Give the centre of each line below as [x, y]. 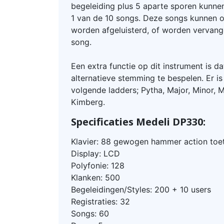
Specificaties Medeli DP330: [138, 122]
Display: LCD [95, 154]
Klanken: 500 [95, 178]
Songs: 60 [90, 214]
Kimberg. [88, 102]
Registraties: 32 [100, 202]
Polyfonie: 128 [98, 166]
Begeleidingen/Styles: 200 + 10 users [141, 190]
